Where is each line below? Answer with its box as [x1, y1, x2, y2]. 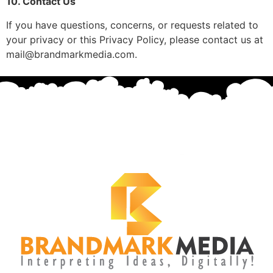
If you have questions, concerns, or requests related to [6, 18, 258, 31]
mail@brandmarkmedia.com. [6, 48, 137, 60]
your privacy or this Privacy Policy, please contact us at [6, 33, 263, 46]
